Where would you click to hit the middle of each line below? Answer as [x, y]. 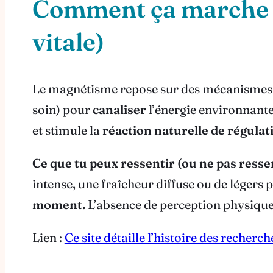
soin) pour [62, 110]
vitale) [68, 41]
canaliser [119, 110]
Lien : [48, 238]
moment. [58, 205]
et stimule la [67, 130]
